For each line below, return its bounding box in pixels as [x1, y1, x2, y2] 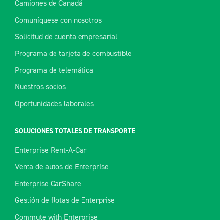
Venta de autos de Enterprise [15, 162, 109, 172]
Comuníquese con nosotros [15, 15, 102, 26]
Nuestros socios [15, 82, 66, 92]
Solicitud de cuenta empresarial [15, 31, 117, 42]
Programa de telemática [15, 65, 93, 76]
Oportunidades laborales [15, 98, 94, 109]
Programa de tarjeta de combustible [15, 48, 132, 59]
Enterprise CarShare [15, 178, 81, 189]
